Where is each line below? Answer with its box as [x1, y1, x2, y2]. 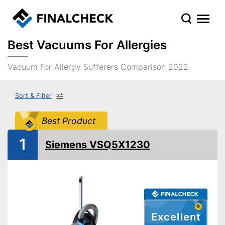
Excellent [151, 210, 200, 223]
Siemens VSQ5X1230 [45, 138, 150, 151]
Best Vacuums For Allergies [8, 38, 167, 52]
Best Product [41, 115, 95, 126]
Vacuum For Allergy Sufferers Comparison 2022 [8, 62, 188, 72]
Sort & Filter [15, 92, 52, 99]
